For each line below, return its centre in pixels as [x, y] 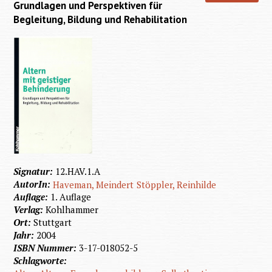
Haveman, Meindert [93, 185]
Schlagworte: [42, 261]
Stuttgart [53, 223]
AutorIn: [33, 184]
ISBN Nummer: [46, 248]
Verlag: [30, 210]
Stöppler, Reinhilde [176, 185]
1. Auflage [71, 197]
